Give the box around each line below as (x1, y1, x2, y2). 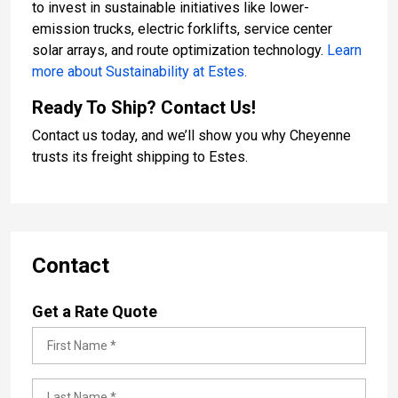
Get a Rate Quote (32, 301, 157, 321)
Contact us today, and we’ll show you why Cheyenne (32, 126, 351, 144)
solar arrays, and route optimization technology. (32, 41, 327, 59)
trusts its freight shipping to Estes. (32, 147, 248, 165)
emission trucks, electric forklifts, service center (32, 20, 332, 37)
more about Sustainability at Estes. (32, 62, 247, 80)
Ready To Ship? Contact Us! (32, 96, 256, 118)
